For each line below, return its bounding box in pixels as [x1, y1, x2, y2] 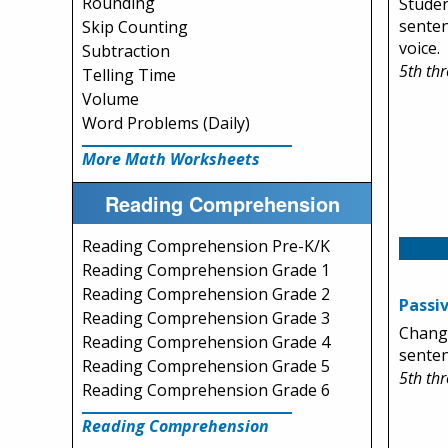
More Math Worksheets [82, 148, 260, 170]
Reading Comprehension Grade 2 [82, 283, 330, 305]
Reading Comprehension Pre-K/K [82, 235, 330, 257]
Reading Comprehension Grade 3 [82, 307, 330, 329]
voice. [399, 37, 440, 60]
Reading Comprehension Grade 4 [82, 331, 330, 353]
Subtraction [82, 40, 170, 62]
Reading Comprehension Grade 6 [82, 379, 330, 401]
